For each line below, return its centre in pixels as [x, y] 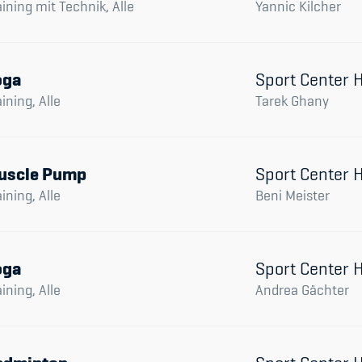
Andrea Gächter [302, 290]
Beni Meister [293, 195]
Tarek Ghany [292, 101]
